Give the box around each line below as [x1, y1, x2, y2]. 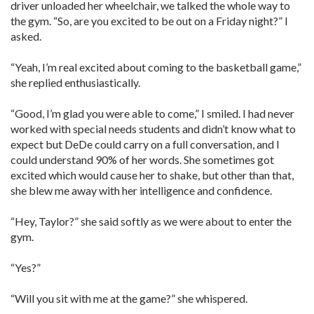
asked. [11, 29, 41, 43]
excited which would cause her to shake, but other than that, [11, 168, 294, 182]
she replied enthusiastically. [11, 76, 140, 89]
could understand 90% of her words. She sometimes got [11, 153, 274, 166]
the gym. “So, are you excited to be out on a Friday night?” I [11, 14, 288, 27]
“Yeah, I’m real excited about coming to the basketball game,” [11, 60, 301, 74]
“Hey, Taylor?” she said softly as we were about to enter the [11, 214, 292, 228]
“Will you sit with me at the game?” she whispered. [11, 292, 247, 305]
